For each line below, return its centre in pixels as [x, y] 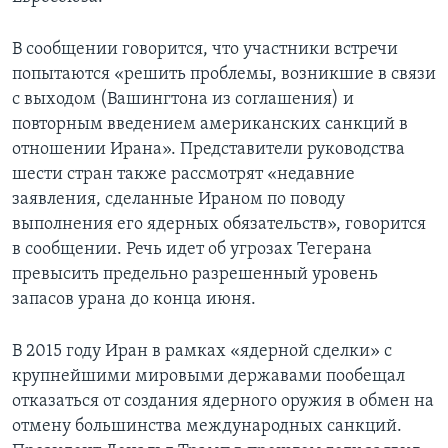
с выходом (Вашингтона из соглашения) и [183, 100]
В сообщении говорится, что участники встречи [205, 50]
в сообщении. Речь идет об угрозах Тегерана [192, 250]
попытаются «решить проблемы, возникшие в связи [224, 75]
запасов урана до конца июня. [134, 300]
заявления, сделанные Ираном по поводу [178, 200]
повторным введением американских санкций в [210, 125]
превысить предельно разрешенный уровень [195, 275]
